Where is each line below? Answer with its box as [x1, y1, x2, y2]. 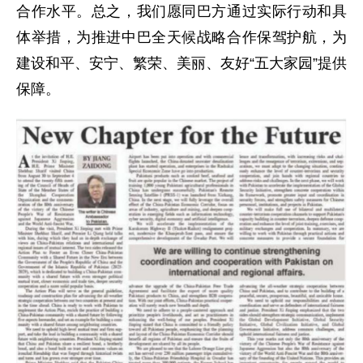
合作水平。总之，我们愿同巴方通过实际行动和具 [16, 2, 347, 19]
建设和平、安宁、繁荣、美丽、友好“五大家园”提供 [16, 54, 347, 71]
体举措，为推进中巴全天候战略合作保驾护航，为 [16, 28, 347, 45]
